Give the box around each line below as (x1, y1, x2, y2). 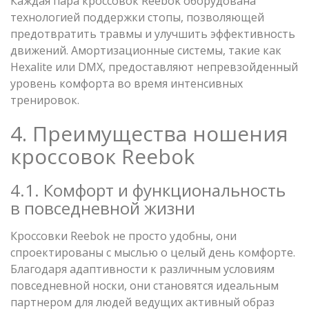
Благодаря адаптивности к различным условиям (10, 261, 275, 277)
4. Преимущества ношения (10, 119, 288, 148)
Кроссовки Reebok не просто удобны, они (10, 228, 237, 243)
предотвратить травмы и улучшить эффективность (10, 26, 295, 41)
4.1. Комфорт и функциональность (10, 178, 286, 201)
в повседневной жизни (10, 196, 195, 219)
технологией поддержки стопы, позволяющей (10, 9, 264, 25)
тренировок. (10, 92, 79, 108)
